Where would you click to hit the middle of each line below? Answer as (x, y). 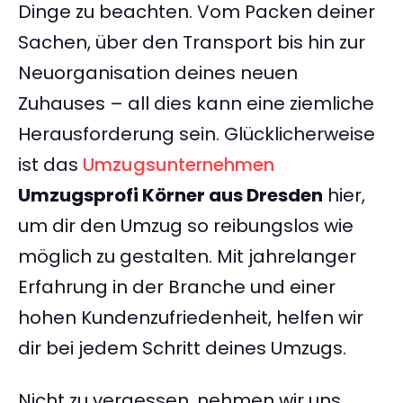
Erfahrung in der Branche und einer (177, 287)
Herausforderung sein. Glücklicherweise (197, 134)
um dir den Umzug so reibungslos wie (186, 226)
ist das (50, 165)
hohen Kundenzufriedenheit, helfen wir (191, 318)
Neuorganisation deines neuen (158, 73)
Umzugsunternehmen (179, 165)
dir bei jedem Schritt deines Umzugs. (182, 349)
